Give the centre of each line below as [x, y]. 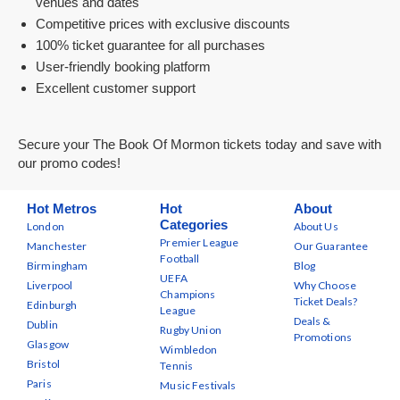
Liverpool [50, 285]
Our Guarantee [331, 246]
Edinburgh [52, 305]
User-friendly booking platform [123, 67]
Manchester [57, 246]
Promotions [323, 337]
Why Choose [325, 285]
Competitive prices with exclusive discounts [163, 24]
